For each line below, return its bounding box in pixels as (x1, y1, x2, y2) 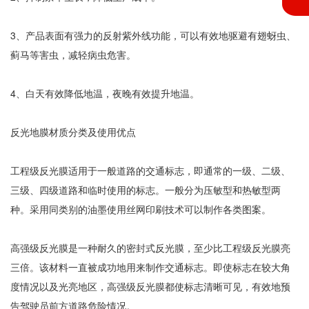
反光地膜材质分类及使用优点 (10, 125, 136, 139)
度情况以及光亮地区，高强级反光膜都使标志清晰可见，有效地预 (10, 279, 290, 293)
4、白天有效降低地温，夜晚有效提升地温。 (10, 86, 199, 100)
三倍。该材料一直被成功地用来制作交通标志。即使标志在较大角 (10, 260, 290, 274)
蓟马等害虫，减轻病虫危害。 (10, 48, 136, 61)
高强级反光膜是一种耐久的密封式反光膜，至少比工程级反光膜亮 (10, 241, 290, 255)
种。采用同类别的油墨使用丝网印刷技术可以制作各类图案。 (10, 202, 271, 216)
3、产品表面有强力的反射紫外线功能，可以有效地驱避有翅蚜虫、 (10, 28, 296, 42)
